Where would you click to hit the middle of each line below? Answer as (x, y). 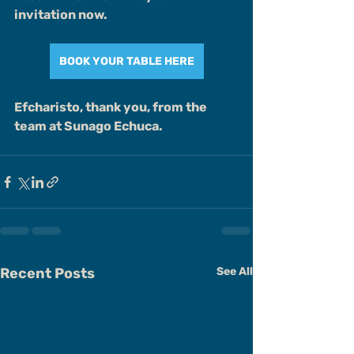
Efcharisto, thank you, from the (112, 107)
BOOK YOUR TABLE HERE (126, 62)
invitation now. (61, 15)
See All (235, 272)
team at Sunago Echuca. (88, 126)
